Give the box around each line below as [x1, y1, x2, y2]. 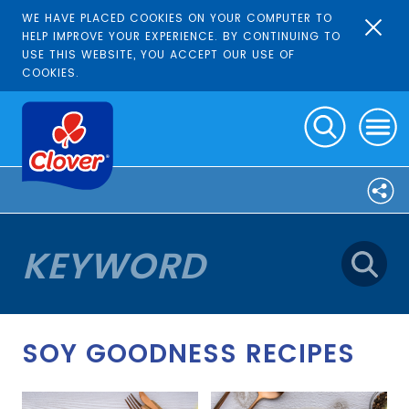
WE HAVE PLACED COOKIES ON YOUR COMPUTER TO [21, 10, 332, 26]
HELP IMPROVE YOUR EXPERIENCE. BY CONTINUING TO [21, 28, 341, 44]
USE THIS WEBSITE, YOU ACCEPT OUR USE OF [21, 47, 295, 62]
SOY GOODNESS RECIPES [21, 336, 355, 372]
